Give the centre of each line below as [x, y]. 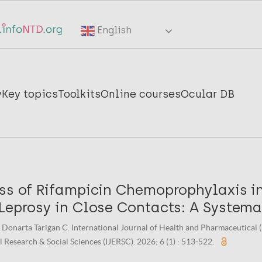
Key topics [30, 94]
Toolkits [80, 94]
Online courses [141, 94]
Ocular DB [208, 94]
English [113, 30]
